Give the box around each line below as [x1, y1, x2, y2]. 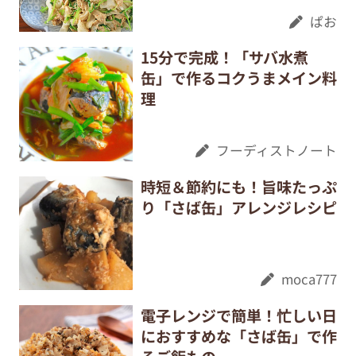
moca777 [281, 269, 338, 289]
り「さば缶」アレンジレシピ [140, 195, 337, 219]
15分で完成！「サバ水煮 [140, 46, 308, 69]
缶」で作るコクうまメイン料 [140, 67, 337, 90]
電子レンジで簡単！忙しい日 [140, 304, 337, 327]
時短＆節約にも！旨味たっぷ [140, 175, 337, 198]
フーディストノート [216, 140, 338, 160]
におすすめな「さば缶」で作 [140, 325, 337, 348]
